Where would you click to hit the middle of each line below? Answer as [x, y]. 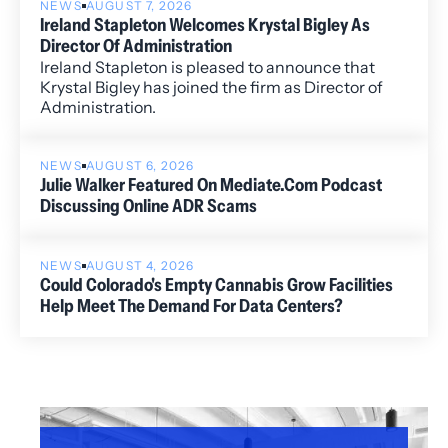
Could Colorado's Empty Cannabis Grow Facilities [216, 285]
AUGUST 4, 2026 [140, 266]
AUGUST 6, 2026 [140, 166]
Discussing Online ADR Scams [148, 206]
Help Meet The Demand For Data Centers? [191, 306]
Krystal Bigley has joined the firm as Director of [211, 87]
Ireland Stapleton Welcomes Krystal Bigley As [205, 25]
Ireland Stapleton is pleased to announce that [207, 67]
